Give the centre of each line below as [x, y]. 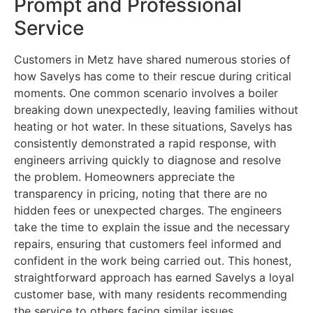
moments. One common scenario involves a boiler [146, 93]
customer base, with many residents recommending [151, 294]
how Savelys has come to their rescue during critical [153, 77]
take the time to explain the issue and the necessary [152, 227]
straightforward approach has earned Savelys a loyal [154, 278]
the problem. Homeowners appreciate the [124, 177]
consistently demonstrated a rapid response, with [145, 144]
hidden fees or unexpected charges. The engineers [148, 211]
